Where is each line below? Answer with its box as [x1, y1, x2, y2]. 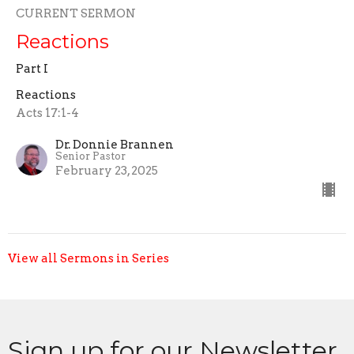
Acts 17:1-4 [16, 106, 79, 121]
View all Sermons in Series [8, 251, 169, 266]
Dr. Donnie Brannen [55, 137, 174, 153]
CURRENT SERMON [16, 6, 136, 21]
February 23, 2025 [55, 164, 158, 179]
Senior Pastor [55, 150, 126, 163]
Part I [16, 62, 48, 77]
